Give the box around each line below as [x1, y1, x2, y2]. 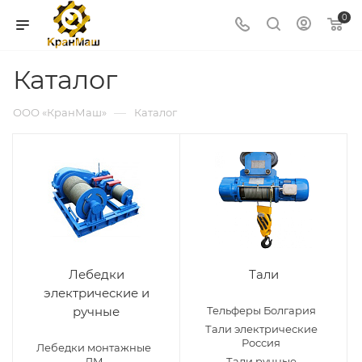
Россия [242, 336, 280, 349]
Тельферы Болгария [206, 304, 316, 317]
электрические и [43, 285, 149, 301]
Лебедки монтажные [36, 341, 151, 354]
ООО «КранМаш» [13, 106, 107, 119]
